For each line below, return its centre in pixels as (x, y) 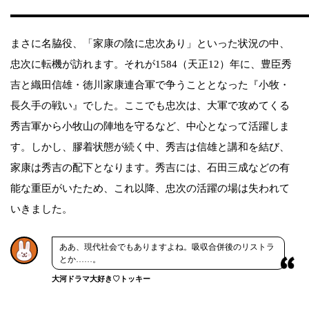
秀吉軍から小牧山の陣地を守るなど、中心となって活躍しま (150, 127)
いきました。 (41, 209)
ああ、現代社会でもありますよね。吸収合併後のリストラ (167, 247)
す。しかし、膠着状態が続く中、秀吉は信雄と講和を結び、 (150, 147)
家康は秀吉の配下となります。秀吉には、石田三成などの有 (150, 168)
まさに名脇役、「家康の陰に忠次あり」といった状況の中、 (150, 44)
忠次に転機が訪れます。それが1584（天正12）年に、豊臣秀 (151, 64)
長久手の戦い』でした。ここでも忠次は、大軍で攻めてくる (150, 106)
